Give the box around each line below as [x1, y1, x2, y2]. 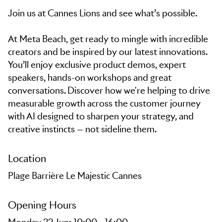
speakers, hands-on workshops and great [8, 72, 171, 83]
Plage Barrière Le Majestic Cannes [8, 170, 142, 181]
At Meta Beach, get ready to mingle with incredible [8, 33, 208, 45]
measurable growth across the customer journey [8, 98, 201, 109]
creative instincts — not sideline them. [8, 123, 157, 135]
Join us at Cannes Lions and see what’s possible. [8, 7, 197, 19]
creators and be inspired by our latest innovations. [8, 46, 207, 57]
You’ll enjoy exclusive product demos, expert [8, 59, 186, 70]
